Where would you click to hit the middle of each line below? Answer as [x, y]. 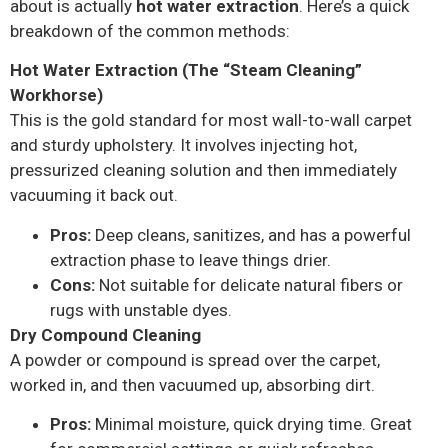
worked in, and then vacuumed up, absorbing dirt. [192, 384]
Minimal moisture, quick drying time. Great [251, 423]
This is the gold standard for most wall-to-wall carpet [211, 120]
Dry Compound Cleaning [105, 334]
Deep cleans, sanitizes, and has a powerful [251, 234]
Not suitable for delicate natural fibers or [249, 284]
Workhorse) [56, 95]
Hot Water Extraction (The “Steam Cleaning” [186, 70]
